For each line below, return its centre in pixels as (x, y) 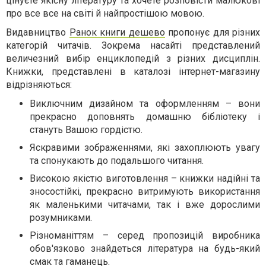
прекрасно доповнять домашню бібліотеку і (145, 117)
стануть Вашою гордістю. (86, 130)
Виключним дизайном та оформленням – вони (145, 104)
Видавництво (38, 32)
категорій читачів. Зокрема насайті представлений (133, 45)
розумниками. (61, 218)
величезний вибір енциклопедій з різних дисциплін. (133, 58)
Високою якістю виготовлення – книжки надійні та (145, 178)
